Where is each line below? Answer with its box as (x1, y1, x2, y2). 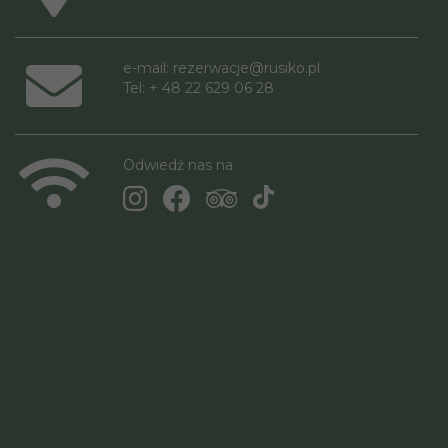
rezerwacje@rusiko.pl (173, 58, 321, 77)
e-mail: (123, 58, 174, 77)
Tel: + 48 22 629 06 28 (123, 78, 275, 97)
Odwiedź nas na (123, 155, 234, 174)
